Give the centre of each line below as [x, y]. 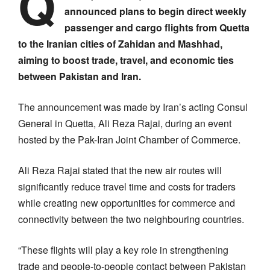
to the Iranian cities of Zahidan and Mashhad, [120, 43]
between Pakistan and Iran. [80, 76]
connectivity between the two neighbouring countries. [131, 219]
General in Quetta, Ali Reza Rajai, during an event [125, 123]
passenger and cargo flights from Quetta [157, 27]
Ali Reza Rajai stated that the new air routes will [120, 170]
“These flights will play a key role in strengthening [123, 250]
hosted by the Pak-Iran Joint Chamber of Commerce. [129, 139]
